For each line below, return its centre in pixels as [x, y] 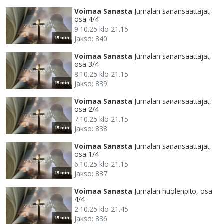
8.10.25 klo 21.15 [101, 74]
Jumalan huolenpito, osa [173, 191]
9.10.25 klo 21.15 [101, 29]
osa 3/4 [87, 64]
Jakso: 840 [91, 39]
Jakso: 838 [91, 129]
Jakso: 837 [91, 174]
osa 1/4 [87, 154]
